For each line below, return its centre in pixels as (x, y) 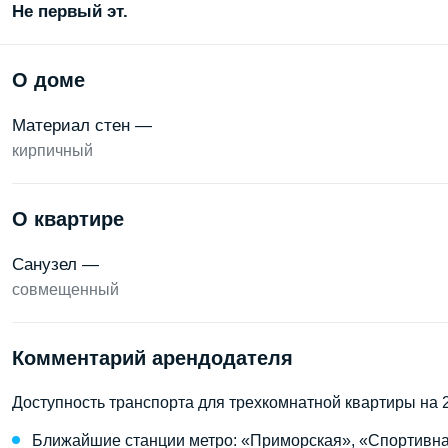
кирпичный (52, 150)
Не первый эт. (70, 11)
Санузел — (55, 264)
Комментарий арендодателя (152, 358)
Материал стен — (82, 125)
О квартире (68, 219)
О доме (48, 80)
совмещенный (65, 289)
